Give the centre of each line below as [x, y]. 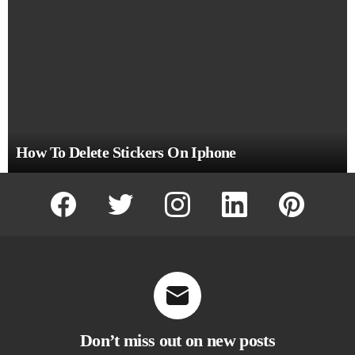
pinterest [316, 194]
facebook [89, 194]
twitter [139, 194]
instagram [205, 194]
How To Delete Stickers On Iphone [126, 153]
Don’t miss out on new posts [177, 341]
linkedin [258, 194]
